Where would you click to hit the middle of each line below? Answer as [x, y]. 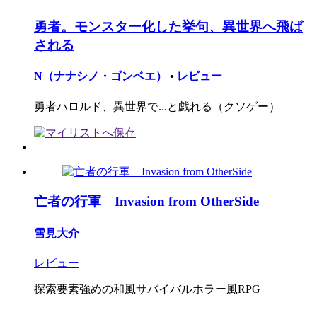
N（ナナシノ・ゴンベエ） [100, 76]
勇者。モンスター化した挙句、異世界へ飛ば [168, 27]
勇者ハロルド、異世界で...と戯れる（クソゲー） [157, 106]
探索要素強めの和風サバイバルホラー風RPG [147, 289]
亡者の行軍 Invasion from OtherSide [146, 202]
